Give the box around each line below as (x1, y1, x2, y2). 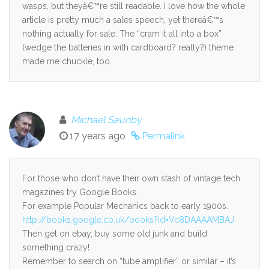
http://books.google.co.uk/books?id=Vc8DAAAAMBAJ (22, 215, 234, 225)
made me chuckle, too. (22, 56, 112, 66)
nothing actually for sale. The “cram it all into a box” (22, 29, 222, 38)
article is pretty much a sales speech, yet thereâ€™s (22, 15, 223, 25)
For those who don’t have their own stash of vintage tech (22, 174, 240, 183)
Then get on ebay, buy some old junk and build (22, 229, 207, 238)
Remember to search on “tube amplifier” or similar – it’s (22, 256, 236, 266)
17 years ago (70, 130, 125, 142)
